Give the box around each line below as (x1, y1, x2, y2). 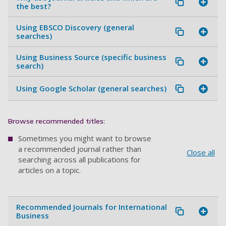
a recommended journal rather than (18, 144, 141, 154)
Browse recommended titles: (8, 117, 105, 126)
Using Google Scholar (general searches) (16, 83, 166, 94)
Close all (187, 147, 215, 158)
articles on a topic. (18, 165, 81, 176)
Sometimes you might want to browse (18, 133, 151, 144)
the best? (16, 1, 51, 12)
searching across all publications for (18, 154, 141, 165)
